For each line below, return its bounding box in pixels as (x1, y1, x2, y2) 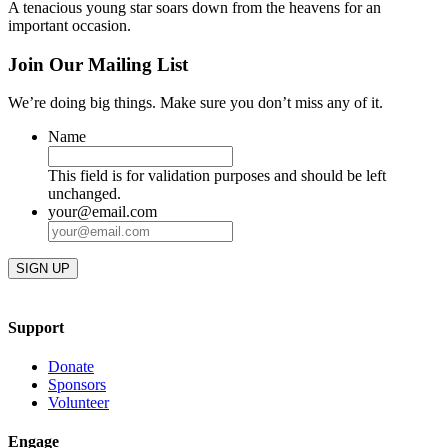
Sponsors (48, 375, 106, 393)
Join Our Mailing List (8, 53, 188, 75)
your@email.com (48, 203, 157, 221)
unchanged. (48, 185, 121, 203)
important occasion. (8, 16, 131, 34)
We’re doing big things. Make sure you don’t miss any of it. (8, 94, 383, 112)
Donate (48, 357, 94, 375)
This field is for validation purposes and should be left (48, 167, 386, 185)
